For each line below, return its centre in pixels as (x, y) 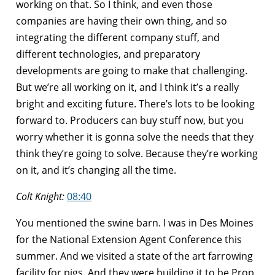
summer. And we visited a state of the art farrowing (134, 256)
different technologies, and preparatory (108, 54)
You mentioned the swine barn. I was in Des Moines (135, 223)
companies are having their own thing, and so (122, 21)
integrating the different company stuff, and (118, 37)
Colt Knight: (40, 196)
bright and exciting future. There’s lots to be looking (135, 103)
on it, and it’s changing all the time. (96, 170)
